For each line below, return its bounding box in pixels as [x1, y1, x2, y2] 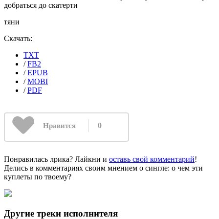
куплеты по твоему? [4, 173, 71, 181]
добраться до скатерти [4, 1, 78, 10]
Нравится [43, 122, 76, 130]
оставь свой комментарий [109, 155, 195, 164]
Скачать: [4, 34, 32, 43]
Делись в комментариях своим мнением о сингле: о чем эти [4, 164, 203, 173]
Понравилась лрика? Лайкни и [4, 155, 109, 164]
